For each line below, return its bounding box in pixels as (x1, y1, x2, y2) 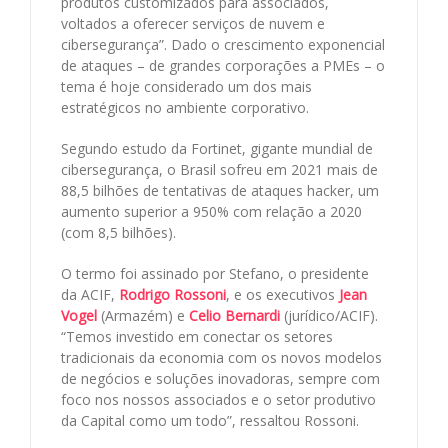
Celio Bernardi (189, 305, 280, 325)
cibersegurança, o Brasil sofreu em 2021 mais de (61, 159, 378, 179)
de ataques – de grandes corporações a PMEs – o (61, 55, 385, 75)
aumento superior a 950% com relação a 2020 (61, 201, 362, 221)
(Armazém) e (97, 305, 189, 325)
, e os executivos (226, 284, 339, 304)
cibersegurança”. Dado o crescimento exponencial (61, 34, 385, 54)
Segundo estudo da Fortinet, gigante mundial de (61, 138, 373, 158)
